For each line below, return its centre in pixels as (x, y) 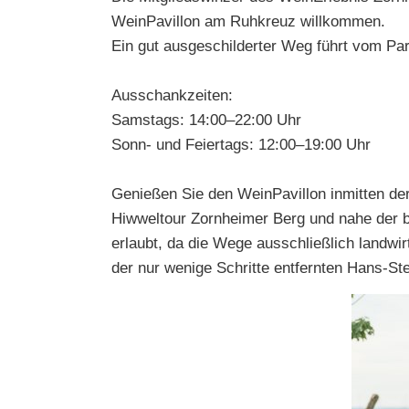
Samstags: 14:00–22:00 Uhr (206, 120)
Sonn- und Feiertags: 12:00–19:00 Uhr (241, 145)
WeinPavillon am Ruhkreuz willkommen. (248, 21)
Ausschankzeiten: (172, 95)
